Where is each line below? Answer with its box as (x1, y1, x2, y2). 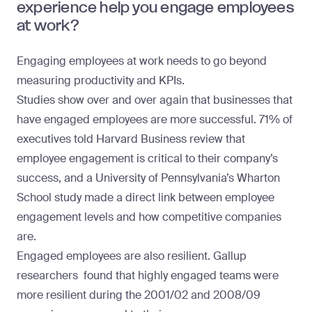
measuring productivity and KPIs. (17, 72, 185, 88)
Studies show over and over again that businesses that (17, 92, 292, 107)
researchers (17, 267, 81, 283)
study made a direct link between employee (52, 189, 274, 205)
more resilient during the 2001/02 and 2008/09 (17, 287, 260, 302)
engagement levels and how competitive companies (17, 209, 281, 224)
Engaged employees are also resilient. (17, 248, 213, 263)
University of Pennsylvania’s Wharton (95, 170, 280, 185)
